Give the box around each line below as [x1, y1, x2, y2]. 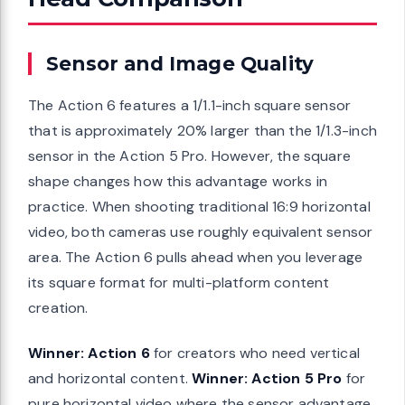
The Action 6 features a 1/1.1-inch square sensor [28, 96, 352, 116]
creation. [28, 298, 89, 318]
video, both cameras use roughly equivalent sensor [28, 222, 373, 242]
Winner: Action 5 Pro [192, 369, 343, 389]
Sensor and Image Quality [46, 52, 315, 76]
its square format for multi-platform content [28, 273, 330, 293]
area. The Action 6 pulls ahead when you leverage [28, 248, 363, 268]
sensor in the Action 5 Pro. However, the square [28, 146, 351, 166]
